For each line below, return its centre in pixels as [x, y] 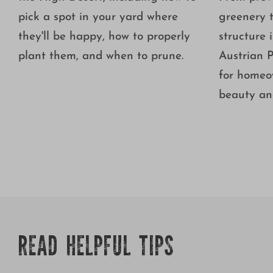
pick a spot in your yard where [98, 17]
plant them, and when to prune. [101, 56]
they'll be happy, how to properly [104, 37]
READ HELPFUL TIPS [96, 249]
